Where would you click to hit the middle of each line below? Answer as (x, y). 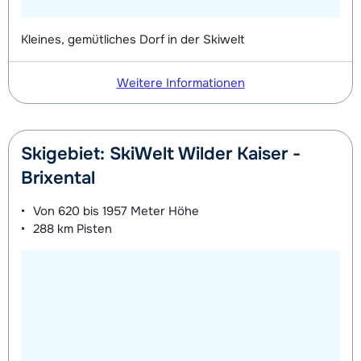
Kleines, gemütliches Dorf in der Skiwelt (133, 39)
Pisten (93, 228)
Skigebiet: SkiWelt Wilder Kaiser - (161, 154)
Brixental (58, 178)
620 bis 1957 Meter (112, 211)
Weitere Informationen (180, 83)
